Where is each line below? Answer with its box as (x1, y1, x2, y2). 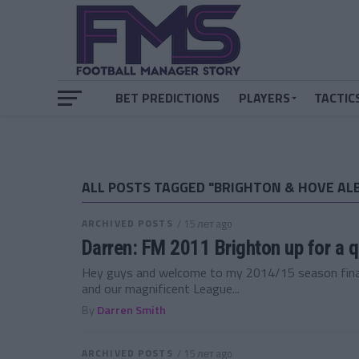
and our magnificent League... (82, 279, 240, 298)
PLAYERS (239, 88, 290, 107)
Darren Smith (97, 301, 166, 319)
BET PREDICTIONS (115, 88, 220, 107)
